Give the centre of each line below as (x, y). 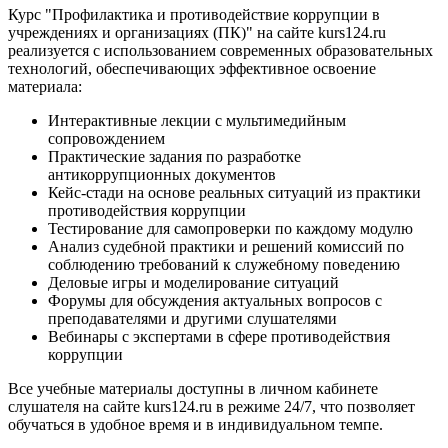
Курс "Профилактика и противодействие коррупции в (194, 14)
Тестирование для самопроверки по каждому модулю (230, 228)
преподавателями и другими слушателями (192, 318)
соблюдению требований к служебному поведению (224, 264)
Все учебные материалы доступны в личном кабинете (193, 388)
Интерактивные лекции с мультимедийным (197, 120)
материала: (45, 86)
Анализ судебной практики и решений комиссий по (226, 246)
